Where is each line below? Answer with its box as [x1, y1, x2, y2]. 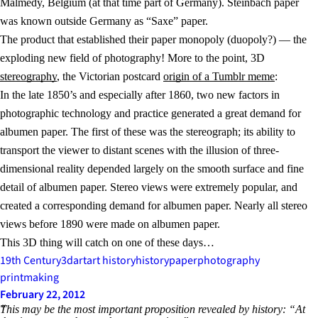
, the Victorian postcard [57, 70, 163, 83]
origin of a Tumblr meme [163, 70, 275, 83]
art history [87, 253, 136, 269]
